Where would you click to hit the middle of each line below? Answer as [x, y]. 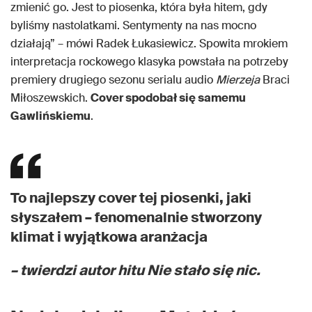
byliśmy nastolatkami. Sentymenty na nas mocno [133, 26]
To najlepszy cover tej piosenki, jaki [131, 198]
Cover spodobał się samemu [168, 98]
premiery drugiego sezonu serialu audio [113, 80]
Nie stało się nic [202, 271]
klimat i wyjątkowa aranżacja [109, 237]
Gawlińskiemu [50, 116]
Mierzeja [239, 80]
